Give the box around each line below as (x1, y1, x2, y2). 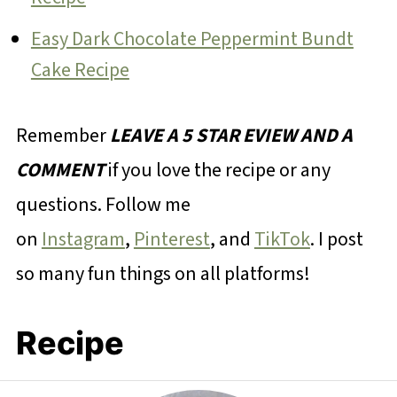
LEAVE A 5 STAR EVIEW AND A (109, 121, 353, 151)
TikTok (253, 225, 310, 254)
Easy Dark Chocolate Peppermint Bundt (30, 25, 354, 54)
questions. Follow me (15, 191, 191, 220)
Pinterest (133, 225, 210, 254)
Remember (15, 121, 110, 151)
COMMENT (15, 156, 105, 185)
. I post (309, 225, 363, 254)
